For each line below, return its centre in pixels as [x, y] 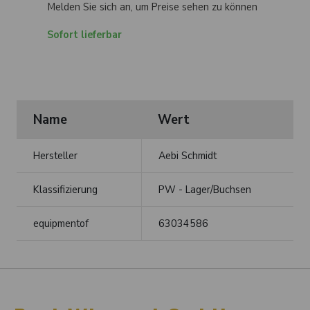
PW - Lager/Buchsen [205, 190]
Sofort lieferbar [84, 35]
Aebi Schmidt [188, 156]
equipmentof [61, 224]
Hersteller [55, 156]
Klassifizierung [65, 190]
